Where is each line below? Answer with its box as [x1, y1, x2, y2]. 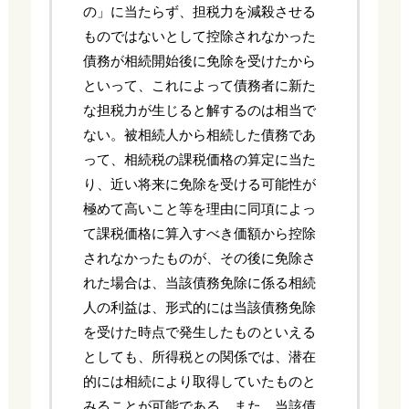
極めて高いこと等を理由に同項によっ [82, 201, 316, 217]
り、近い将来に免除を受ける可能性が [82, 176, 316, 193]
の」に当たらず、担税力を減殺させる [82, 4, 316, 20]
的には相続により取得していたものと [82, 373, 316, 390]
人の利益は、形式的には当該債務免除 [82, 299, 316, 316]
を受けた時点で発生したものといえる [82, 324, 316, 341]
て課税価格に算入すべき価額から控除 [82, 225, 316, 242]
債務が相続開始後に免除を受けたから [82, 53, 316, 69]
